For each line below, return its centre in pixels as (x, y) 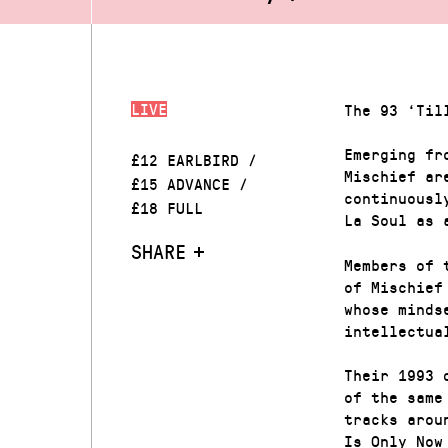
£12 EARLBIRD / (194, 159)
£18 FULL (167, 207)
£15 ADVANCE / (190, 183)
